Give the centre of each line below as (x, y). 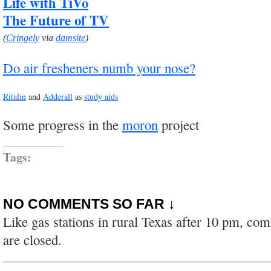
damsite (70, 38)
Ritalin (15, 96)
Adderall (58, 96)
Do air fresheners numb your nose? (99, 67)
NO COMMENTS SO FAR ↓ (89, 204)
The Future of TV (56, 20)
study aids (101, 96)
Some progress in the (63, 124)
